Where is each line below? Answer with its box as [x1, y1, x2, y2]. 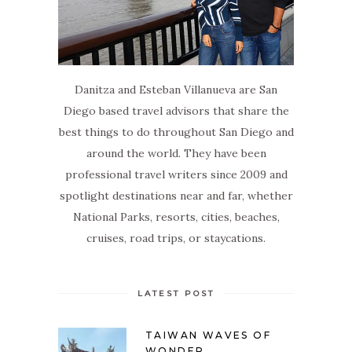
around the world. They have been [86, 146, 266, 161]
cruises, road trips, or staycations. [86, 231, 266, 246]
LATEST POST [137, 288, 214, 299]
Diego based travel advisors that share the [63, 104, 289, 119]
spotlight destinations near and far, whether [59, 189, 293, 203]
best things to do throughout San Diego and [58, 125, 294, 140]
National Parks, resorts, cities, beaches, [72, 210, 280, 225]
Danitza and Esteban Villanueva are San [75, 82, 277, 97]
